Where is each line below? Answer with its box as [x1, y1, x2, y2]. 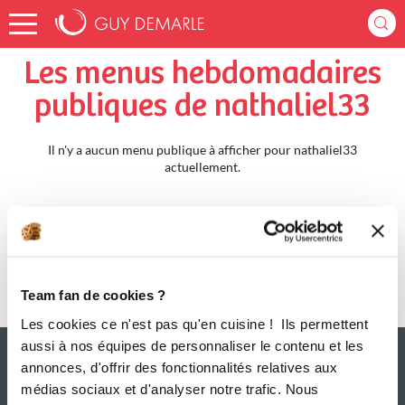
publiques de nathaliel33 [34, 89, 371, 125]
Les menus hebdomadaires [24, 56, 381, 92]
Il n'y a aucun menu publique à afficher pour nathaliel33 [48, 142, 357, 157]
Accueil [17, 7, 60, 23]
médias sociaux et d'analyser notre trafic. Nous [21, 381, 319, 396]
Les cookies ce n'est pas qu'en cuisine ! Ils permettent [21, 316, 368, 331]
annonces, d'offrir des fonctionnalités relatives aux [21, 359, 337, 374]
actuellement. [165, 159, 240, 174]
